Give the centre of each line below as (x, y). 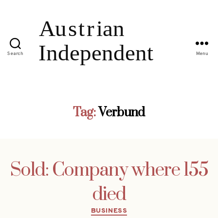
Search (15, 54)
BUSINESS (109, 211)
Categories (130, 209)
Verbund (122, 112)
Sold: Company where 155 (109, 170)
